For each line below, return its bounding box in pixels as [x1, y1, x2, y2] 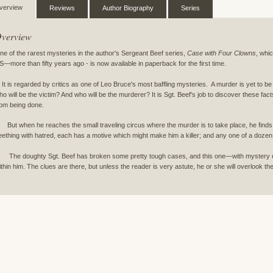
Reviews [49, 4, 75, 12]
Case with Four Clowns [187, 49, 256, 57]
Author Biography [102, 4, 154, 12]
